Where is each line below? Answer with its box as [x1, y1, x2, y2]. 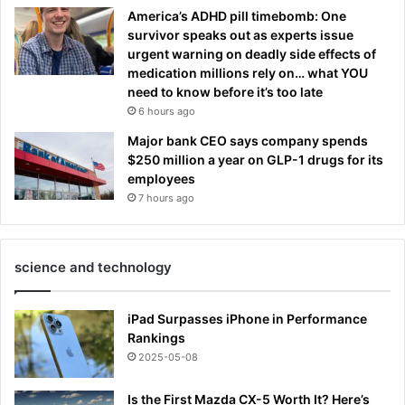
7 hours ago [138, 191, 194, 204]
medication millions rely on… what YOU [127, 64, 368, 80]
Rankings [127, 329, 185, 345]
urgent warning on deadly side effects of [127, 45, 376, 61]
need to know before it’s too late [127, 83, 323, 99]
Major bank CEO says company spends [127, 132, 368, 148]
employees [127, 170, 195, 186]
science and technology [14, 258, 172, 276]
